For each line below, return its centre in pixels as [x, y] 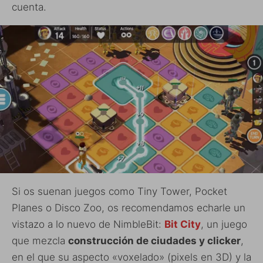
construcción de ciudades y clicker [154, 240]
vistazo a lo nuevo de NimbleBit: [88, 224]
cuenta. [29, 7]
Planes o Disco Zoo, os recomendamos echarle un [129, 208]
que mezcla [40, 240]
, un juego [224, 224]
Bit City [183, 224]
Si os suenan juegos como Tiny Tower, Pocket [119, 191]
